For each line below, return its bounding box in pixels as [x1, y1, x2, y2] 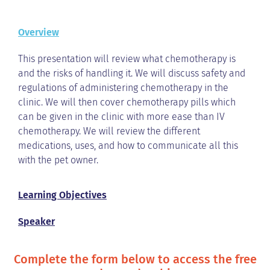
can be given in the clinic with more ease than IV [18, 110, 225, 122]
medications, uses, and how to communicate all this [18, 139, 238, 151]
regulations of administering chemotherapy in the [18, 81, 228, 93]
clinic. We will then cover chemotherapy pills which [18, 96, 236, 108]
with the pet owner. [18, 154, 98, 166]
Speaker [18, 216, 55, 228]
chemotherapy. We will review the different [18, 125, 200, 137]
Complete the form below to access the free [13, 252, 257, 267]
